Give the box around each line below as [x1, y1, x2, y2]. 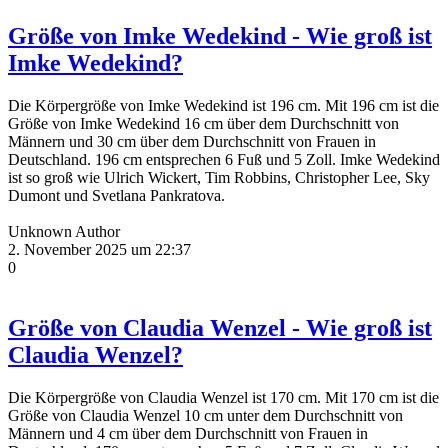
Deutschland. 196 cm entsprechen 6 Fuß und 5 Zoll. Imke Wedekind [8, 150, 440, 168]
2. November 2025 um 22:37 [8, 240, 191, 258]
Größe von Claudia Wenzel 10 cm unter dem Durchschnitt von [8, 406, 403, 424]
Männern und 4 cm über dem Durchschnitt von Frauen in [8, 424, 368, 442]
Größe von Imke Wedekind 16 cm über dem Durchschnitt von [8, 114, 399, 132]
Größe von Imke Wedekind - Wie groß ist [8, 22, 432, 49]
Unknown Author [8, 222, 120, 240]
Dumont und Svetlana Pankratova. [8, 186, 225, 204]
